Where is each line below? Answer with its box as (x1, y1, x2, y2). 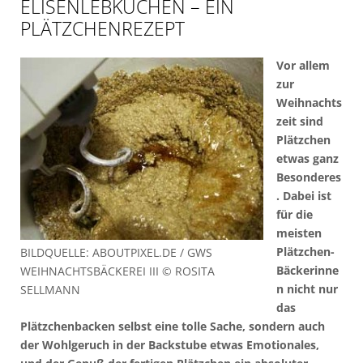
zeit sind (275, 113, 323, 129)
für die (275, 206, 313, 222)
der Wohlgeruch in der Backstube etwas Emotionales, (20, 336, 319, 352)
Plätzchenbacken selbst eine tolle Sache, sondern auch (20, 318, 325, 334)
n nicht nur (275, 280, 338, 297)
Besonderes (275, 169, 341, 185)
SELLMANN (20, 281, 80, 297)
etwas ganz (275, 150, 339, 166)
